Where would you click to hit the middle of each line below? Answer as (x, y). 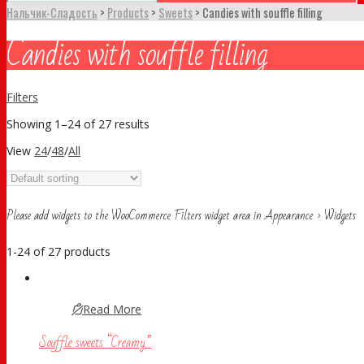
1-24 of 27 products (58, 251)
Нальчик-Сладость (52, 13)
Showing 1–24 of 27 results (78, 124)
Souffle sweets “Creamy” (95, 342)
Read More (112, 309)
